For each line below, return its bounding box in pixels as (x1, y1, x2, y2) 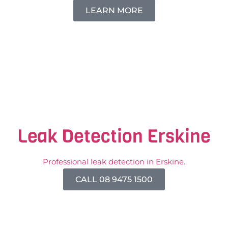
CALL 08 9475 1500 (75, 174, 153, 184)
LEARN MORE (85, 5, 143, 15)
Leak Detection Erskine (17, 123, 211, 149)
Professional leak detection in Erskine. (43, 156, 185, 166)
